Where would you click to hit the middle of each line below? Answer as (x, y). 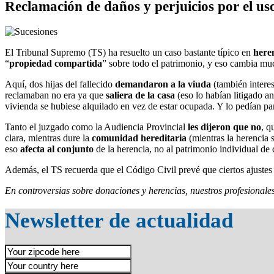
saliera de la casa (140, 95)
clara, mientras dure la (48, 138)
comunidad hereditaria (139, 138)
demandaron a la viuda (163, 84)
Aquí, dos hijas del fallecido (60, 84)
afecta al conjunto (57, 149)
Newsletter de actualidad (119, 220)
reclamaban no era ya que (55, 95)
